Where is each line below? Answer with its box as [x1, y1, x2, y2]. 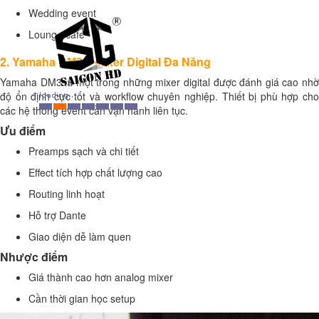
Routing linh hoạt [28, 187, 105, 201]
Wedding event [28, 6, 96, 20]
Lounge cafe [28, 27, 85, 41]
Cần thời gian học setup [28, 291, 135, 305]
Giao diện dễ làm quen [28, 229, 131, 244]
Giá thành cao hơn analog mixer [28, 270, 173, 284]
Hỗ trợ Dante [28, 208, 86, 222]
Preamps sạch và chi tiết [28, 144, 139, 158]
